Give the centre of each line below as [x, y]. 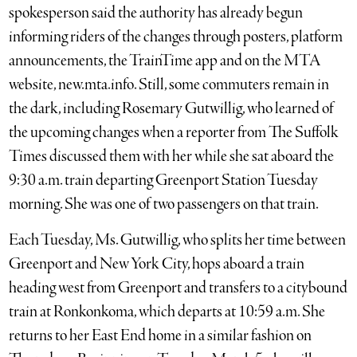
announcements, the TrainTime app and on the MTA [165, 61]
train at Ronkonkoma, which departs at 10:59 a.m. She [167, 312]
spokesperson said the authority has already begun [156, 14]
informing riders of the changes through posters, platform [176, 37]
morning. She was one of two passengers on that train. [164, 205]
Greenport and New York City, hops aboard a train [157, 265]
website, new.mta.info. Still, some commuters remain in [169, 85]
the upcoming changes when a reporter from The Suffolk [174, 133]
